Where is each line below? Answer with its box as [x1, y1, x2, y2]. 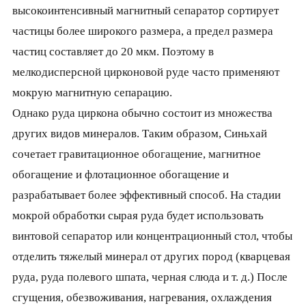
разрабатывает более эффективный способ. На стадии [12, 189, 281, 202]
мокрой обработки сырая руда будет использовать [12, 209, 264, 223]
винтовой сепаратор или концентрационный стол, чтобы [12, 229, 292, 243]
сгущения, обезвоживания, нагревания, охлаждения [12, 291, 272, 305]
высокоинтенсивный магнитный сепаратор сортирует [12, 4, 279, 18]
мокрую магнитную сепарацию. [12, 86, 172, 100]
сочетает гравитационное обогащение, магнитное [12, 148, 261, 161]
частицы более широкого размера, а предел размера [12, 25, 273, 38]
